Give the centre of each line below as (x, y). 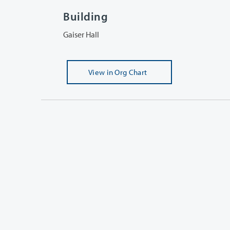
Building (86, 16)
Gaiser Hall (81, 34)
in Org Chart (127, 72)
